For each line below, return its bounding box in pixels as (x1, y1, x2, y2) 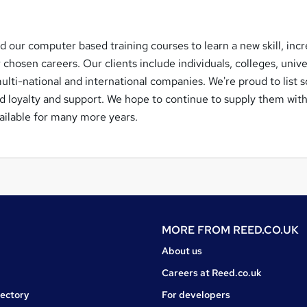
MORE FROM (162, 223, 233, 238)
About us (162, 245, 202, 258)
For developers (162, 288, 230, 302)
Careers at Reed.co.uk (162, 267, 262, 280)
